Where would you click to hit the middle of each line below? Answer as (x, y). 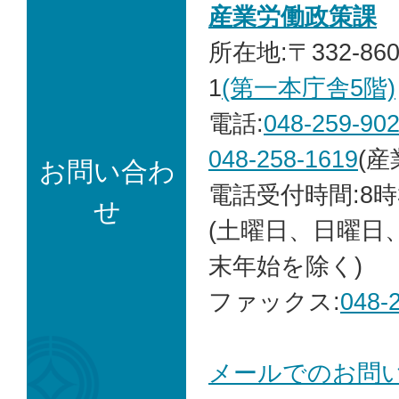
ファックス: (274, 302)
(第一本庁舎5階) (309, 88)
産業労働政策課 (293, 17)
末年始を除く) (285, 266)
